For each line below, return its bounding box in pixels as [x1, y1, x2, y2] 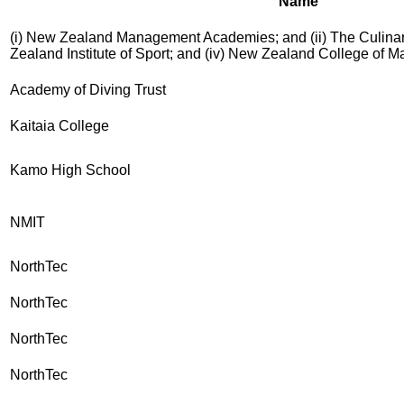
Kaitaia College [10, 117, 109, 133]
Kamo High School [10, 161, 131, 178]
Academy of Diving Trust [10, 81, 166, 97]
